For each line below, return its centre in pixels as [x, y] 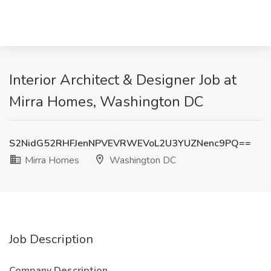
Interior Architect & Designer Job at [123, 80]
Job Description [51, 239]
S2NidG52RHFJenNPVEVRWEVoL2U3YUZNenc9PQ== [130, 143]
